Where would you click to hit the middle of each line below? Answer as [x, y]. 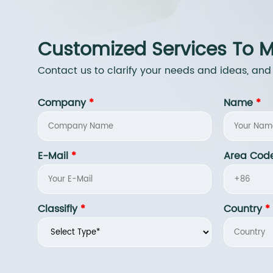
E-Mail [55, 156]
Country [244, 209]
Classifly [59, 209]
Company [63, 103]
